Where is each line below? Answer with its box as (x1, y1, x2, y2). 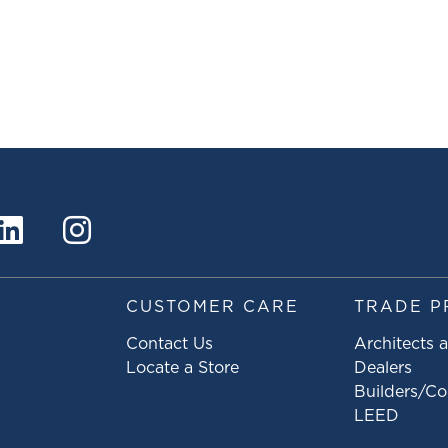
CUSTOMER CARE (126, 299, 299, 316)
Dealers (354, 360, 412, 377)
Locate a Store (126, 360, 239, 377)
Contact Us (126, 336, 213, 353)
